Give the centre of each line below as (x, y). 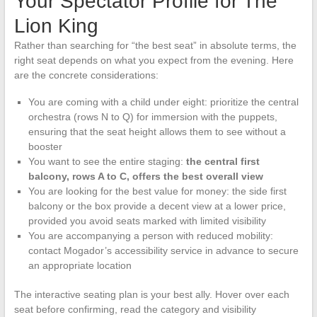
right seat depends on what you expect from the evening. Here (154, 60)
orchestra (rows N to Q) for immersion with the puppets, (152, 117)
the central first (223, 162)
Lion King (56, 26)
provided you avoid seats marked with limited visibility (147, 221)
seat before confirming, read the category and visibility (135, 310)
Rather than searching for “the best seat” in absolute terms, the (155, 46)
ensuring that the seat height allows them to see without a (157, 132)
